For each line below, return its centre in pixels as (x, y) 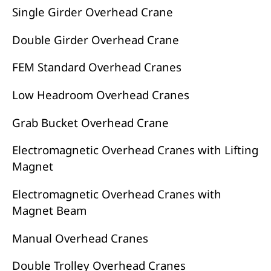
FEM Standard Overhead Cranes (96, 67)
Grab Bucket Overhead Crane (90, 122)
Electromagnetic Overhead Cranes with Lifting (135, 150)
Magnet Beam (49, 211)
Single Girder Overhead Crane (92, 12)
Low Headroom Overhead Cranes (100, 95)
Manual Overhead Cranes (80, 238)
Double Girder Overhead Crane (95, 39)
